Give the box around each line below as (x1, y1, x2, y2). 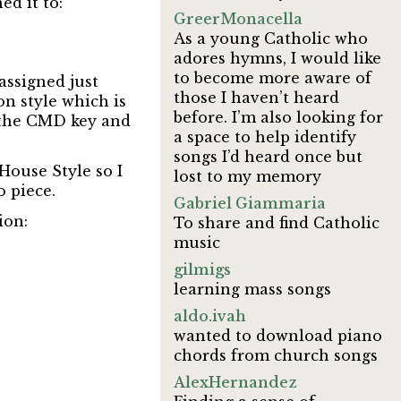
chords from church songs (174, 346, 379, 364)
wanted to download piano (174, 327, 383, 345)
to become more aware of (174, 69, 372, 87)
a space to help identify (174, 128, 357, 146)
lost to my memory (174, 167, 322, 185)
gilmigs (174, 260, 232, 278)
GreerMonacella (174, 10, 303, 28)
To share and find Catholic (174, 214, 380, 232)
